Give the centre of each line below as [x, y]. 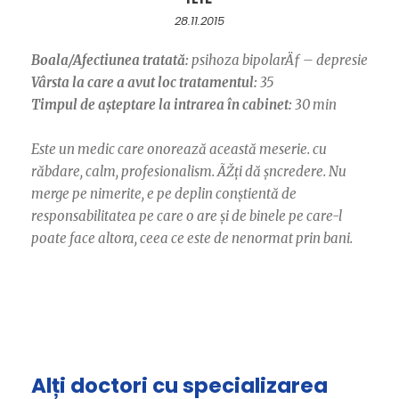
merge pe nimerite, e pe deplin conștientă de [164, 193]
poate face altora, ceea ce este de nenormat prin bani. [192, 238]
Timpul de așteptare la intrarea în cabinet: [162, 104]
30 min [314, 104]
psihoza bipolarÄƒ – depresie [278, 60]
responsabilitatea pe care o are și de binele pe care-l [187, 216]
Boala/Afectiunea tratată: [110, 60]
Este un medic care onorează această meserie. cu [179, 149]
